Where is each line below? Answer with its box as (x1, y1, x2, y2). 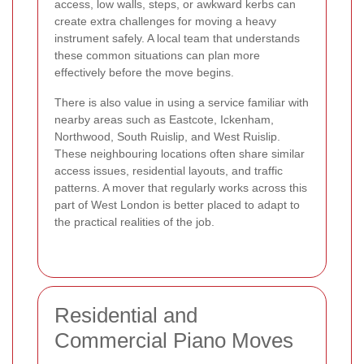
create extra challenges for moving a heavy (54, 14, 276, 28)
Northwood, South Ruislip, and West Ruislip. (54, 129, 280, 143)
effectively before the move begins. (54, 65, 234, 79)
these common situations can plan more (54, 48, 260, 62)
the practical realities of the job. (54, 214, 214, 228)
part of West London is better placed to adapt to (54, 197, 300, 211)
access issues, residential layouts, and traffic (54, 163, 283, 177)
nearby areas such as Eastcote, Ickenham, (54, 112, 274, 126)
